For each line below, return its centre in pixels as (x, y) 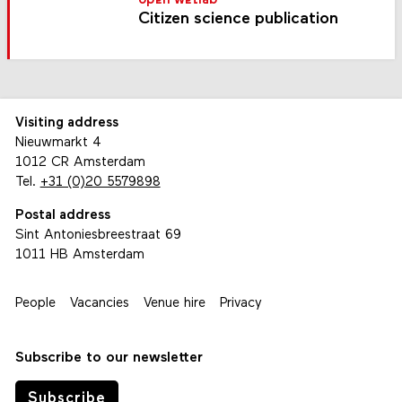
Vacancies (99, 304)
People (35, 304)
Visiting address (66, 124)
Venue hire (174, 304)
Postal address (62, 216)
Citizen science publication (239, 20)
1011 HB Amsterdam (79, 256)
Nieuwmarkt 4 (58, 144)
